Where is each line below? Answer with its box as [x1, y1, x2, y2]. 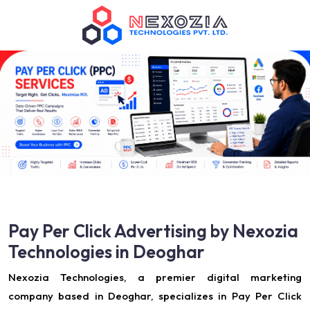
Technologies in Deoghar [8, 240, 205, 263]
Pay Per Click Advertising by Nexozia [8, 219, 298, 242]
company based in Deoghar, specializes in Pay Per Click [8, 289, 302, 302]
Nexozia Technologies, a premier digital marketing [8, 270, 302, 284]
